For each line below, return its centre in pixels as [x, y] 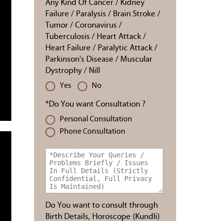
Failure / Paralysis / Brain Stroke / [103, 14]
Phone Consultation [92, 132]
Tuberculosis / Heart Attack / [96, 37]
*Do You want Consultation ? [95, 104]
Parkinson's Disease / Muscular [99, 59]
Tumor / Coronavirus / [84, 25]
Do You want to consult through [102, 205]
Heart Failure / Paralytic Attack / [101, 48]
